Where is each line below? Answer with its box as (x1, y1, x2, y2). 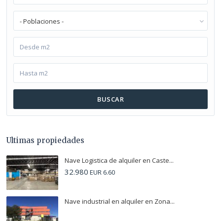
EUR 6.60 (88, 168, 115, 177)
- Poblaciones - (20, 17, 64, 26)
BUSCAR (97, 95, 124, 104)
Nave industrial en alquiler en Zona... (65, 197, 175, 206)
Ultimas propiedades (6, 136, 84, 146)
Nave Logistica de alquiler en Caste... (65, 156, 174, 165)
